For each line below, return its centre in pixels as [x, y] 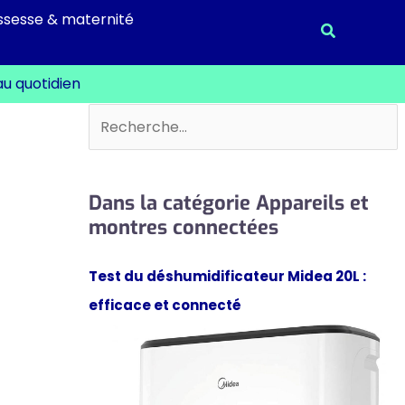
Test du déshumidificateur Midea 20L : [227, 276]
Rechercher [130, 117]
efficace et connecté [165, 305]
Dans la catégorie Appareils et [228, 202]
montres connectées [183, 227]
